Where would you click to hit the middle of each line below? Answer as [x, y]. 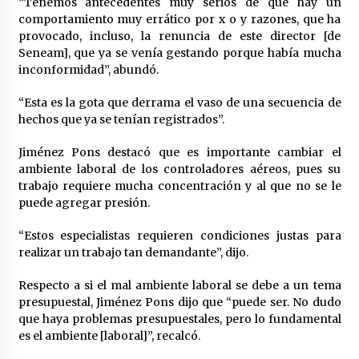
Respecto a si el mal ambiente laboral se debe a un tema [179, 285]
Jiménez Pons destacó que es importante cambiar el [179, 152]
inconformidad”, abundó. [88, 69]
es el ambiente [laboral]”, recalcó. [109, 335]
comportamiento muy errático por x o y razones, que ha [179, 19]
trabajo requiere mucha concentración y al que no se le [179, 186]
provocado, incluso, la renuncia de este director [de [179, 36]
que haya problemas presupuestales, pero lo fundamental [179, 319]
